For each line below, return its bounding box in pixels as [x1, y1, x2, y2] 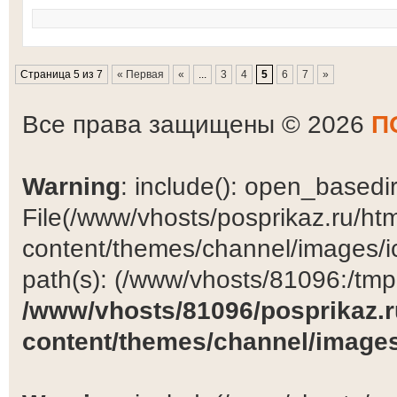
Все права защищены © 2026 [22, 110, 371, 138]
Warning [22, 172, 121, 200]
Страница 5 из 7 [20, 68, 103, 81]
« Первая [117, 68, 164, 81]
